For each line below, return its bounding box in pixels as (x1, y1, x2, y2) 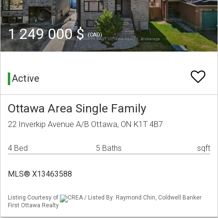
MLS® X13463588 (8, 169, 72, 179)
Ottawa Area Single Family (8, 101, 146, 116)
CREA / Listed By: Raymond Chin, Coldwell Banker (68, 194, 201, 201)
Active (12, 73, 39, 85)
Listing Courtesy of (8, 194, 60, 201)
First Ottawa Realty (8, 201, 59, 209)
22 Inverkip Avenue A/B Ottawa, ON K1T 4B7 (8, 119, 163, 129)
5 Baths (96, 144, 122, 153)
